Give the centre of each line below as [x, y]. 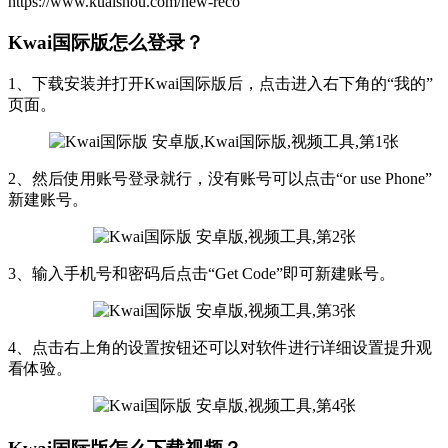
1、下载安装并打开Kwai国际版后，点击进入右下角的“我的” [220, 84]
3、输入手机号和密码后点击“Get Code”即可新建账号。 [201, 274]
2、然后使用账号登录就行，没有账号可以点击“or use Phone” [220, 179]
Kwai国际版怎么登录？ [106, 42]
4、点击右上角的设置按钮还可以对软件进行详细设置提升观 [220, 348]
